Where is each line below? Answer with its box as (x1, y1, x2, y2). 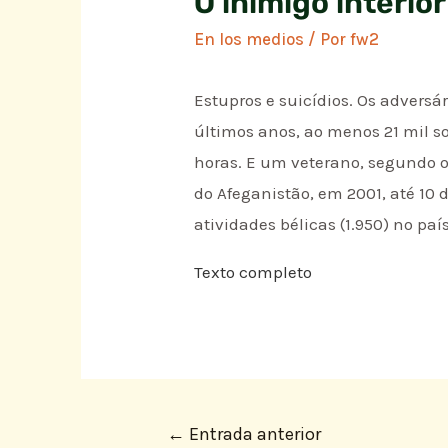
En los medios (194, 29, 305, 50)
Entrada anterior (184, 422, 321, 445)
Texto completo (194, 261, 313, 282)
